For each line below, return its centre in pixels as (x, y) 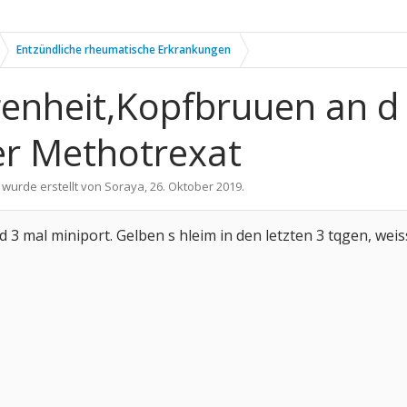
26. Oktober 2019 (196, 186)
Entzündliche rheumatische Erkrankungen (124, 50)
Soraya (124, 186)
